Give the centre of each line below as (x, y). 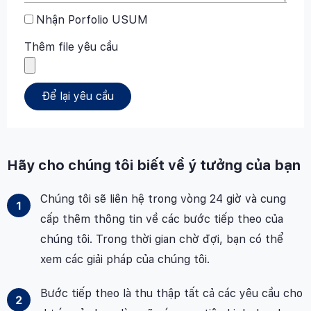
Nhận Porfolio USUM (92, 20)
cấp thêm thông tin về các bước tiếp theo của (161, 219)
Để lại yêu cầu (78, 96)
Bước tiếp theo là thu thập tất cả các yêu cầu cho (171, 294)
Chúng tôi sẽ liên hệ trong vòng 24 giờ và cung (163, 199)
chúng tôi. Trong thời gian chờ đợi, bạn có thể (161, 239)
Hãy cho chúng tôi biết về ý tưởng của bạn (154, 166)
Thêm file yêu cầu (71, 47)
